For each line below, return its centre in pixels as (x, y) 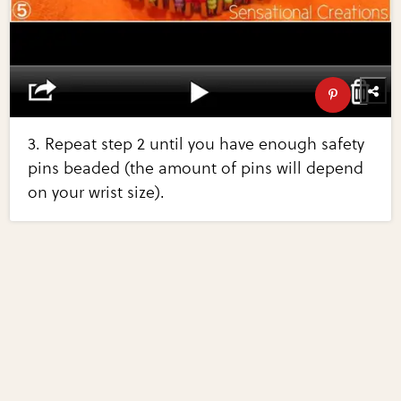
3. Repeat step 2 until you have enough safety (196, 145)
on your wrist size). (97, 193)
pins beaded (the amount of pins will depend (196, 169)
